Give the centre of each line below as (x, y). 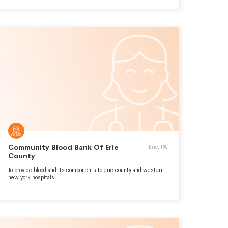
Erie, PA (158, 147)
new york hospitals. (32, 177)
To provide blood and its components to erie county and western (86, 170)
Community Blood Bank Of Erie (63, 147)
